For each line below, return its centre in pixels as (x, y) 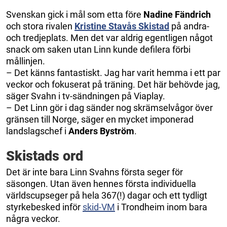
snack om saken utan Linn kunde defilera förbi (98, 49)
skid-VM (99, 207)
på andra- (189, 26)
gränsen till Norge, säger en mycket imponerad (100, 119)
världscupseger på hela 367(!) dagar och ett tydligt (107, 195)
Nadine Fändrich (177, 14)
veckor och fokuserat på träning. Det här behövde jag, (113, 84)
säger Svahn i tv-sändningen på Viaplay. (87, 96)
